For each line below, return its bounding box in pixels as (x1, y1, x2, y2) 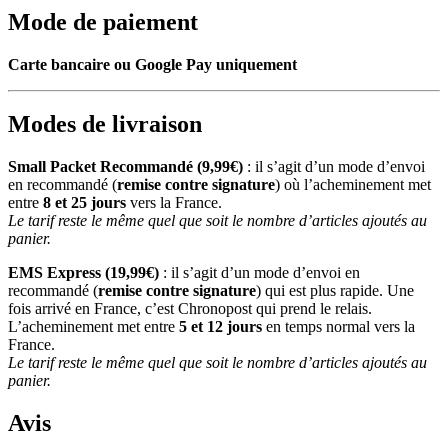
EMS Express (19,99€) (8, 264, 159, 282)
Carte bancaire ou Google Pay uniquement (8, 55, 297, 73)
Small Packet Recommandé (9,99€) (8, 158, 243, 176)
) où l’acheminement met (275, 176, 431, 194)
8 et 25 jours (43, 194, 126, 212)
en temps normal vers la (262, 318, 415, 336)
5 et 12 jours (179, 318, 262, 336)
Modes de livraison (8, 111, 202, 138)
